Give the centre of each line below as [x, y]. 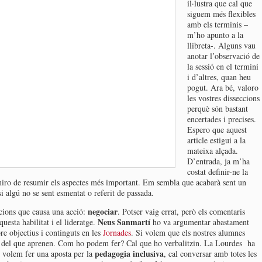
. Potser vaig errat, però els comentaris [181, 211]
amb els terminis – [218, 24]
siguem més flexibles [221, 14]
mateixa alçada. [213, 151]
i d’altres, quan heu [219, 77]
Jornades [116, 232]
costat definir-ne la [218, 172]
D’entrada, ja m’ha [218, 161]
